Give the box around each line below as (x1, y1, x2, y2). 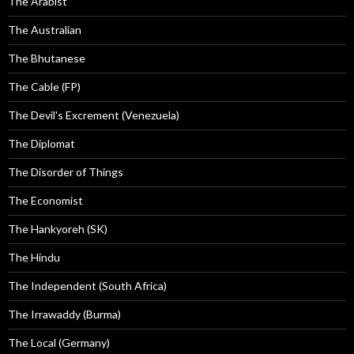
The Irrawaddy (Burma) (8, 307, 121, 322)
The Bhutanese (8, 51, 85, 66)
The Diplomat (8, 137, 75, 151)
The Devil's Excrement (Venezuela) (8, 108, 179, 122)
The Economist (8, 194, 83, 208)
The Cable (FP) (8, 80, 81, 94)
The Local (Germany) (8, 336, 110, 350)
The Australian (8, 23, 81, 37)
